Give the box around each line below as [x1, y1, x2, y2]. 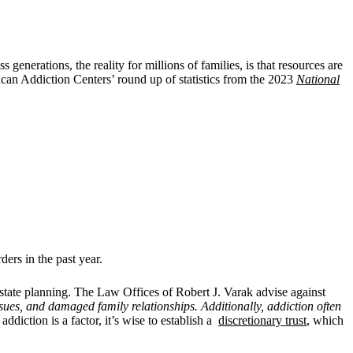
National [296, 72, 340, 86]
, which [307, 313, 344, 327]
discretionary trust [218, 313, 307, 327]
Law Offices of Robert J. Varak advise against [97, 284, 325, 299]
